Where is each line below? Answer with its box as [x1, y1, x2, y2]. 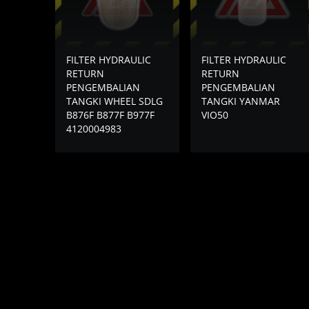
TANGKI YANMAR [201, 94, 280, 108]
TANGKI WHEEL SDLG [66, 94, 163, 108]
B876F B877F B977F [66, 108, 154, 121]
